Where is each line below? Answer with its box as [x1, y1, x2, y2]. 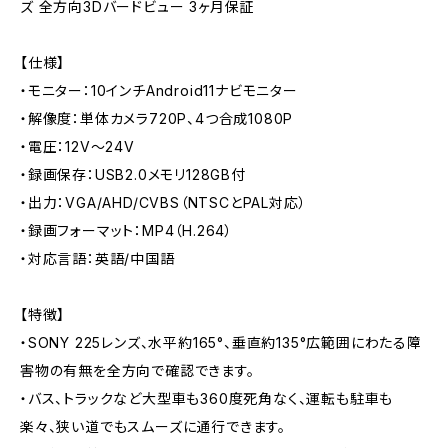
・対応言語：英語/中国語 [20, 250, 175, 267]
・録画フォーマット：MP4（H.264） [20, 222, 234, 239]
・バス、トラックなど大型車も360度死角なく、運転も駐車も [20, 390, 394, 407]
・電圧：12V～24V [20, 138, 135, 155]
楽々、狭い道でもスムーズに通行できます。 [20, 418, 286, 435]
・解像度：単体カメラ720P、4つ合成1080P [20, 110, 294, 127]
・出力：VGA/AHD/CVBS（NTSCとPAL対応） [20, 194, 307, 211]
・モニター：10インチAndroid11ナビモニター [20, 82, 298, 99]
